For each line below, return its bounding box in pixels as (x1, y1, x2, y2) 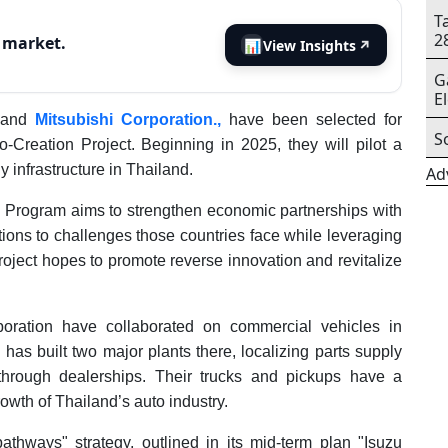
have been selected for (221, 111, 402, 128)
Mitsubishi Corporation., (35, 111, 221, 128)
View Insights (263, 35, 356, 55)
